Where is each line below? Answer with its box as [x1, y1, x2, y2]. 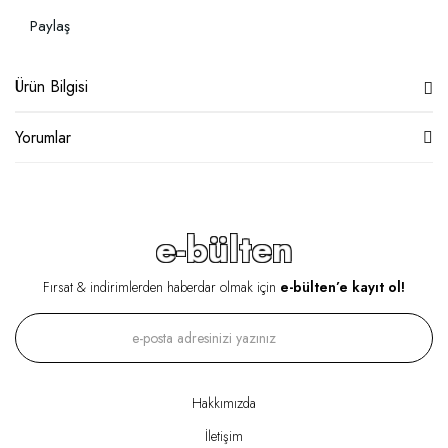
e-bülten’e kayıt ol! [280, 277, 405, 298]
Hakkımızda [192, 393, 256, 414]
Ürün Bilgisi [15, 74, 88, 98]
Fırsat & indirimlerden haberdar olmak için [43, 277, 280, 298]
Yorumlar [15, 125, 71, 149]
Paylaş [30, 15, 70, 38]
